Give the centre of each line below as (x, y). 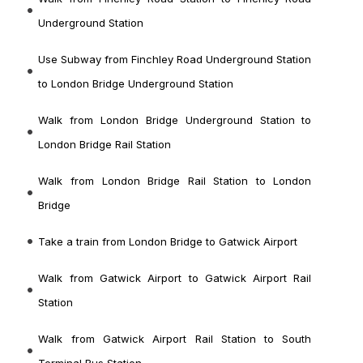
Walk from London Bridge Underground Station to (175, 120)
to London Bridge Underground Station (136, 84)
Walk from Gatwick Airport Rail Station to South (175, 339)
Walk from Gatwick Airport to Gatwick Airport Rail (175, 278)
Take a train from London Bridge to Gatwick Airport (168, 242)
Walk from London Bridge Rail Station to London (175, 181)
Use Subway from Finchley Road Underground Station (175, 60)
